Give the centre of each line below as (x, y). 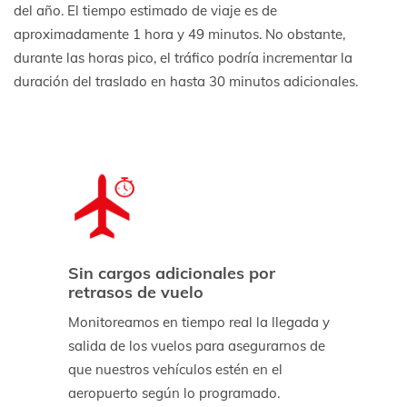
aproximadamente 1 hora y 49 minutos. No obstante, (179, 34)
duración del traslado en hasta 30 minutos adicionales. (186, 81)
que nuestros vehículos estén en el (175, 369)
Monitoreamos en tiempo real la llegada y (199, 322)
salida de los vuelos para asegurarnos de (197, 346)
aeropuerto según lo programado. (174, 393)
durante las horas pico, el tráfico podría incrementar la (183, 58)
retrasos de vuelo (136, 292)
